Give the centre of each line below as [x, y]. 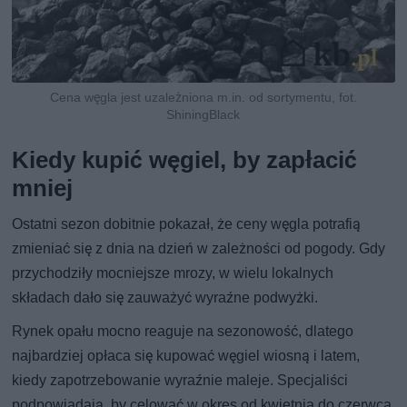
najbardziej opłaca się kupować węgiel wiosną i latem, [186, 356]
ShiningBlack [203, 115]
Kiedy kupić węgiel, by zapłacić [185, 160]
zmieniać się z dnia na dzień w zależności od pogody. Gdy [199, 249]
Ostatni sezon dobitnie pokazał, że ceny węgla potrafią [187, 224]
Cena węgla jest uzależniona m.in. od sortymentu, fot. [203, 98]
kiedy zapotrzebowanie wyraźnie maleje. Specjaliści [180, 381]
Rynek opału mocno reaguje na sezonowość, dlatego [183, 332]
